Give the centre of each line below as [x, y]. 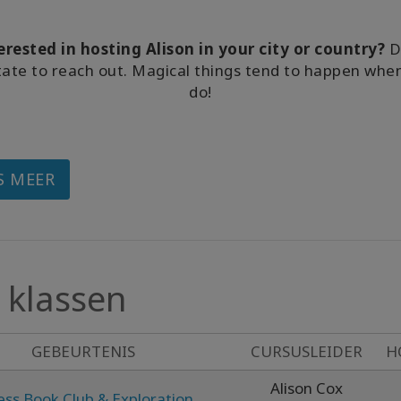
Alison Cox [307, 388]
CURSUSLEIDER [307, 351]
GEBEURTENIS [83, 351]
